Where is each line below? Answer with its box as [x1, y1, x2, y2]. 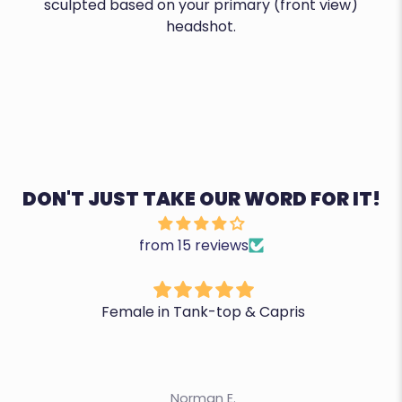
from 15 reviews [138, 234, 249, 256]
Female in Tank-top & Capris [100, 301, 305, 322]
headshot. [166, 15, 236, 37]
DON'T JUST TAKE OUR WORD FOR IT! [22, 185, 380, 212]
